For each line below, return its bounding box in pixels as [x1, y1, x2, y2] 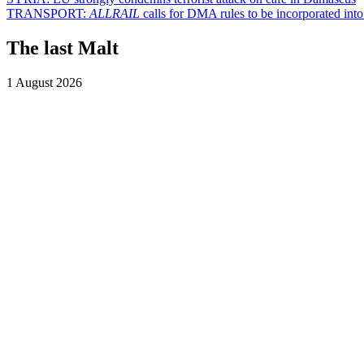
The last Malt [6, 37, 119, 58]
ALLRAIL [89, 6, 140, 20]
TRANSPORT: [6, 6, 89, 20]
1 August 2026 [6, 75, 82, 89]
